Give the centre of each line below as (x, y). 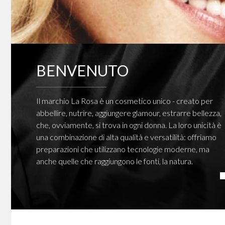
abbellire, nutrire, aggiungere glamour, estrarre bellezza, (129, 113)
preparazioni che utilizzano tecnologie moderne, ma (123, 149)
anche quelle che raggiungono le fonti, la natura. (115, 161)
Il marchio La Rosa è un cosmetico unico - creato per (125, 101)
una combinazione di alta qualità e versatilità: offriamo (126, 137)
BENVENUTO (82, 70)
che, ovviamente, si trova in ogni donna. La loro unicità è (129, 125)
